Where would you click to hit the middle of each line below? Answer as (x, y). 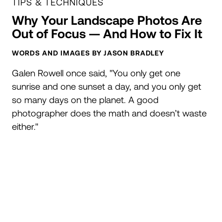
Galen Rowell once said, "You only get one (96, 73)
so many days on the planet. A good (85, 100)
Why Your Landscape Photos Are (107, 20)
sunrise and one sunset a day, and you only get (107, 86)
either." (25, 126)
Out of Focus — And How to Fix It (107, 33)
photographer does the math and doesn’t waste (109, 113)
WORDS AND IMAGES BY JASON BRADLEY (88, 53)
